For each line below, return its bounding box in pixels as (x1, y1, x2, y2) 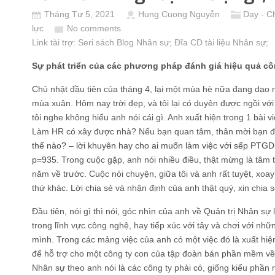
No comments (67, 23, 121, 33)
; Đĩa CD (169, 37, 205, 47)
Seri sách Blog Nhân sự (78, 37, 169, 47)
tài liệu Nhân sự (205, 37, 266, 47)
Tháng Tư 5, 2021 (44, 9, 117, 19)
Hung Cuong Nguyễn (138, 9, 220, 19)
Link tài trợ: (32, 37, 78, 47)
